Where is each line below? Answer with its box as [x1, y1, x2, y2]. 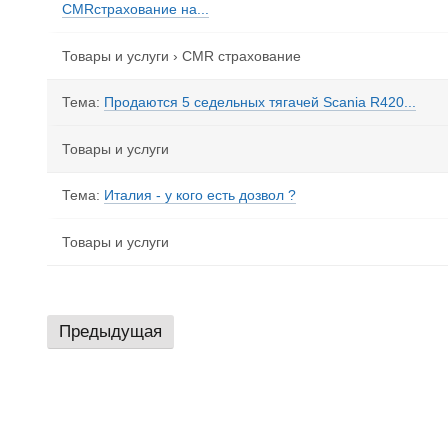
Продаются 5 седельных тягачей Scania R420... [104, 94, 416, 110]
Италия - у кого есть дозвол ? [104, 187, 296, 203]
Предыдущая [59, 322, 162, 341]
